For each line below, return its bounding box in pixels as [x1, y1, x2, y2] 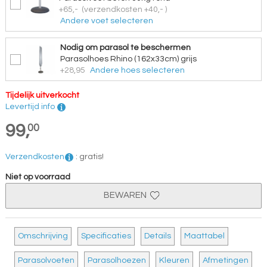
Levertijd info [5, 103, 57, 111]
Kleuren [159, 256, 190, 265]
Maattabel [184, 232, 225, 241]
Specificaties [80, 232, 131, 241]
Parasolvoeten [17, 256, 74, 265]
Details [144, 232, 171, 241]
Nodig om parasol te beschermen [60, 44, 191, 52]
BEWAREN [103, 191, 150, 200]
